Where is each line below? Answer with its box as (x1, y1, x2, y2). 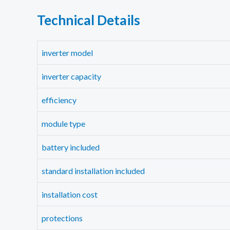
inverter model (42, 47, 93, 57)
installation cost (42, 189, 98, 199)
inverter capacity (42, 71, 101, 81)
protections (42, 213, 83, 223)
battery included (42, 142, 100, 152)
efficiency (42, 94, 76, 105)
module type (42, 118, 85, 128)
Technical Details (37, 11, 140, 28)
